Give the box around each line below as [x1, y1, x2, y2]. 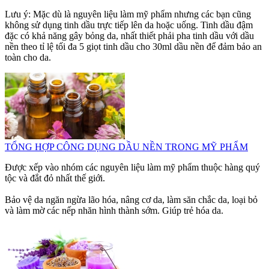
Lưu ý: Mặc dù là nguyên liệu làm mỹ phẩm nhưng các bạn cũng [5, 9, 251, 20]
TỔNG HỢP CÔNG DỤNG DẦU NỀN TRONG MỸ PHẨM [5, 142, 248, 153]
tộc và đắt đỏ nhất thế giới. [5, 173, 105, 184]
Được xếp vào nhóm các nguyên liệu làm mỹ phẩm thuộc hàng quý [5, 162, 260, 173]
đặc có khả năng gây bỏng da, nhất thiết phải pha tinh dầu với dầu [5, 31, 254, 41]
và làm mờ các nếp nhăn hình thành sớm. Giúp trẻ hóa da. [5, 205, 223, 216]
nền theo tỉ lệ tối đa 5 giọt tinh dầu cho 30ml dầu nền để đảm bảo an [5, 41, 262, 52]
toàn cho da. [5, 52, 51, 63]
